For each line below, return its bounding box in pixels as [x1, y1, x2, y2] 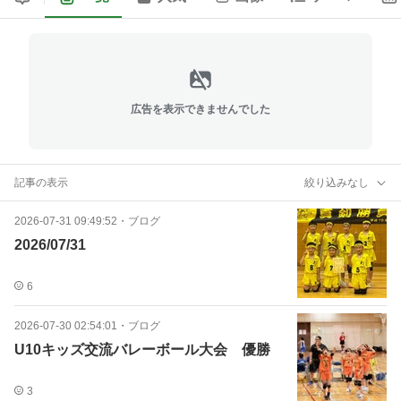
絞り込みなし [304, 175, 369, 189]
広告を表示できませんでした [131, 102, 270, 115]
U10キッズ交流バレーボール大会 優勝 [14, 342, 270, 357]
